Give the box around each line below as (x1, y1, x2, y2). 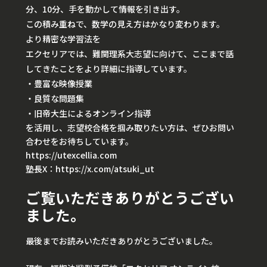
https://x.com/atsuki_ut (55, 163, 154, 175)
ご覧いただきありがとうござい (26, 187, 234, 208)
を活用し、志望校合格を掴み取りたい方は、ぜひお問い (26, 122, 234, 134)
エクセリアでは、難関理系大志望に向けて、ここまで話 (26, 48, 234, 60)
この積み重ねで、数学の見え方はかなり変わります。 (26, 18, 225, 30)
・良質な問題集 (26, 92, 84, 105)
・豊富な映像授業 (26, 77, 92, 90)
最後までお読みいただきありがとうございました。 (26, 234, 218, 247)
